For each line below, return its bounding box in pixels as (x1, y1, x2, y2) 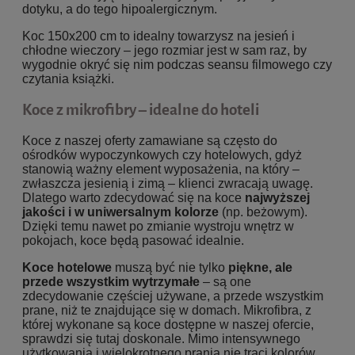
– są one (200, 274, 251, 288)
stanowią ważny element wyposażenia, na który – (22, 162, 300, 176)
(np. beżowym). (219, 204, 307, 219)
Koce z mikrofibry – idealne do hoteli (22, 100, 259, 120)
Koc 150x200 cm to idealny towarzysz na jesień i (22, 29, 295, 43)
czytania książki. (22, 71, 114, 86)
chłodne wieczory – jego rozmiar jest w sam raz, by (22, 43, 307, 57)
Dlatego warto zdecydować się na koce (22, 190, 245, 204)
